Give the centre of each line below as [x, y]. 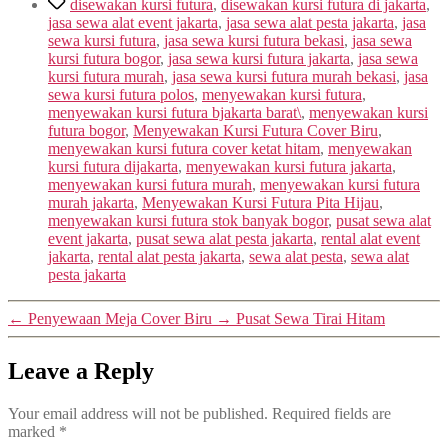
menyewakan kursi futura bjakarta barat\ [174, 113]
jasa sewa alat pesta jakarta [310, 23]
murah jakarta [91, 203]
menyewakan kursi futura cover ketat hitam [184, 149]
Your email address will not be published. [138, 414]
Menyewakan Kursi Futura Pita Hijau [260, 203]
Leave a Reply [81, 371]
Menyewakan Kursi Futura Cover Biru [255, 131]
